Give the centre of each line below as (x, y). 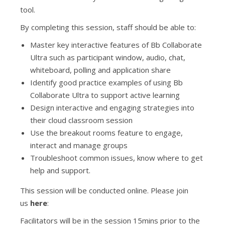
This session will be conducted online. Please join (104, 190)
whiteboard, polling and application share (100, 70)
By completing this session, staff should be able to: (108, 27)
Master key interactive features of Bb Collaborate (116, 45)
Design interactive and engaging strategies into (112, 107)
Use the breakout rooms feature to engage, (106, 133)
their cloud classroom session (81, 120)
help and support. (60, 170)
